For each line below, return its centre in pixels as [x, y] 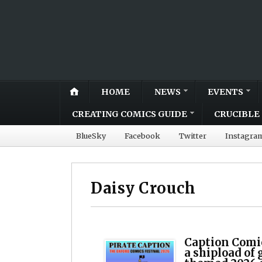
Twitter [193, 135]
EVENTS [225, 92]
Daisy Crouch [143, 188]
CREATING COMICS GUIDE [130, 114]
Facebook [142, 135]
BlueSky [91, 135]
